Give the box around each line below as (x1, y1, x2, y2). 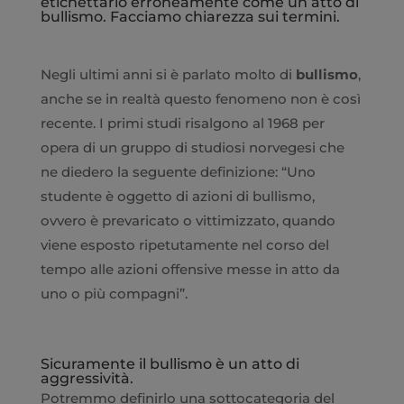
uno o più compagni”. (40, 284, 188, 302)
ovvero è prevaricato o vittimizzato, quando (40, 211, 335, 229)
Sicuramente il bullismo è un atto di (40, 354, 299, 372)
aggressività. (40, 369, 133, 387)
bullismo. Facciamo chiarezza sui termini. (40, 7, 340, 25)
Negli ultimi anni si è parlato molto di (40, 65, 296, 83)
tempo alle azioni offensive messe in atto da (40, 260, 340, 278)
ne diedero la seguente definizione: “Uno (40, 162, 316, 180)
